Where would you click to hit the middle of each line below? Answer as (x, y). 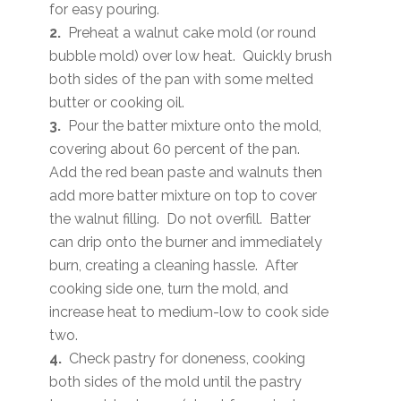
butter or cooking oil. (117, 102)
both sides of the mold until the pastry (176, 381)
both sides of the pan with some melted (182, 79)
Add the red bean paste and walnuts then (186, 172)
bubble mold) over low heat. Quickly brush (191, 55)
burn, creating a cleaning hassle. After (174, 265)
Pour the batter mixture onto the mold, (193, 125)
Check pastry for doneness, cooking (184, 358)
